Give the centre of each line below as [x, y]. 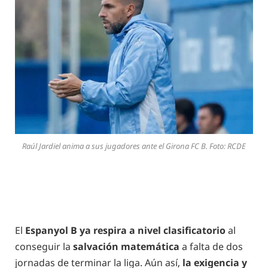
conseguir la [44, 246]
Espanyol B [51, 230]
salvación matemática [126, 246]
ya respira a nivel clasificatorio [153, 230]
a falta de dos [211, 246]
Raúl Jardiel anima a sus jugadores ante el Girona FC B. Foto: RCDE [134, 146]
